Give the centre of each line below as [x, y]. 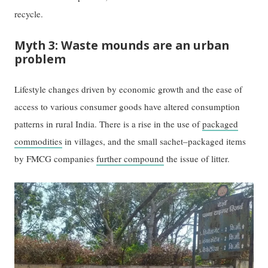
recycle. [31, 14]
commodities [39, 141]
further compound [130, 158]
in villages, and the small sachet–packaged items [154, 141]
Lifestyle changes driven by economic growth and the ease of [129, 89]
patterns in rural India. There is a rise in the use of [109, 124]
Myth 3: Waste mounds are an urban [122, 45]
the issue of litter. [197, 158]
